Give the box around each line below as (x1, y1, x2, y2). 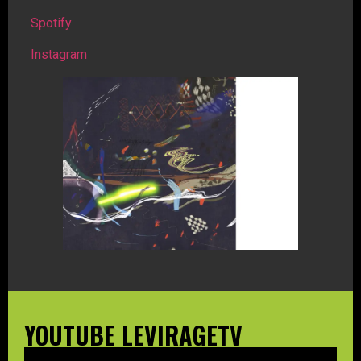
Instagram (31, 46, 87, 62)
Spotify (31, 15, 72, 31)
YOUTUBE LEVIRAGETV (24, 317, 243, 354)
